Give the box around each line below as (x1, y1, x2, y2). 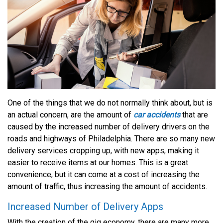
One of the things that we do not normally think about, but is (7, 98, 213, 108)
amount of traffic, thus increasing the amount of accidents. (7, 181, 207, 191)
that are (180, 110, 208, 119)
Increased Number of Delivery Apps (7, 200, 163, 213)
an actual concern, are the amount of (7, 110, 133, 119)
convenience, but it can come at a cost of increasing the (7, 169, 200, 179)
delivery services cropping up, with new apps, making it (7, 145, 199, 155)
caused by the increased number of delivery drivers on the (7, 121, 210, 131)
